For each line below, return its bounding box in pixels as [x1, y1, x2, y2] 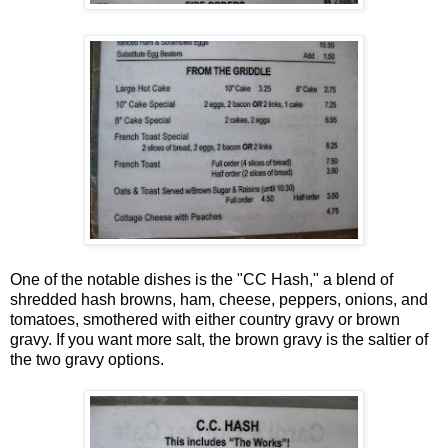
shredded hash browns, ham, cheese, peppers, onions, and [10, 291, 428, 309]
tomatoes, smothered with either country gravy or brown [10, 311, 400, 329]
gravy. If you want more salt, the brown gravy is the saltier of [10, 331, 428, 349]
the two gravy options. [10, 351, 164, 369]
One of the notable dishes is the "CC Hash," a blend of [10, 271, 393, 289]
